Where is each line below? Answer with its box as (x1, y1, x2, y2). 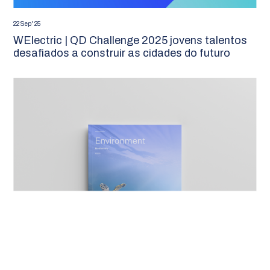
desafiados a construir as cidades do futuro (13, 46, 231, 59)
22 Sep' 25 (13, 20, 41, 27)
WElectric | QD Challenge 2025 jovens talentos (13, 34, 248, 46)
